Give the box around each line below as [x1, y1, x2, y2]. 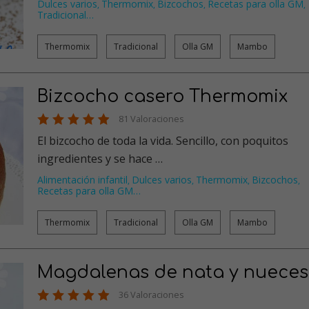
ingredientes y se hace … [37, 151, 163, 166]
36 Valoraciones [119, 288, 184, 301]
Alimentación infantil [37, 173, 128, 186]
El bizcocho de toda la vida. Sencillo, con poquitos [37, 133, 288, 148]
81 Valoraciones [119, 112, 184, 125]
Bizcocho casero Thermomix [37, 87, 288, 106]
